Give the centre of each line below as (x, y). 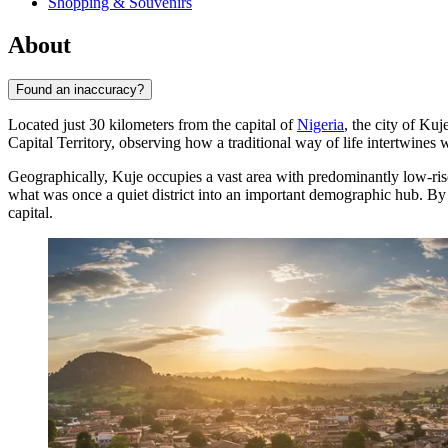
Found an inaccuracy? (80, 90)
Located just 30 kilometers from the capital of (152, 125)
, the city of (381, 125)
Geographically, (60, 177)
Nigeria (320, 125)
